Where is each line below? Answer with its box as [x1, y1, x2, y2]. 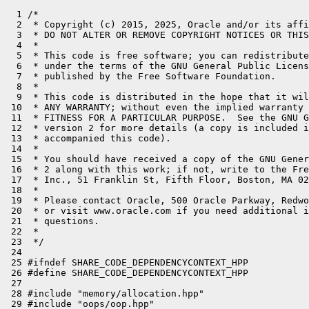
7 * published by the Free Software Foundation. [6, 71, 276, 81]
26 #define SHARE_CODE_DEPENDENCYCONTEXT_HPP [6, 268, 248, 278]
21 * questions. [6, 216, 99, 226]
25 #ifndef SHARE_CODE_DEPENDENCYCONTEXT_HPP [6, 257, 248, 268]
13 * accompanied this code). [6, 133, 171, 143]
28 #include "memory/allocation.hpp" [6, 288, 204, 299]
